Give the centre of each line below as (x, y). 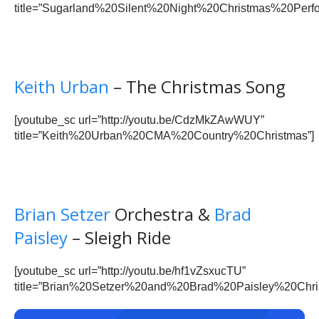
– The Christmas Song (197, 87)
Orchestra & (162, 214)
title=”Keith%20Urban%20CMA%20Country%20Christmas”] (164, 136)
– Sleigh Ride (119, 238)
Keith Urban (62, 87)
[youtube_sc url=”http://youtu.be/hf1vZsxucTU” (130, 271)
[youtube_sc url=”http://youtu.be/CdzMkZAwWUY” (139, 120)
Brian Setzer (62, 214)
